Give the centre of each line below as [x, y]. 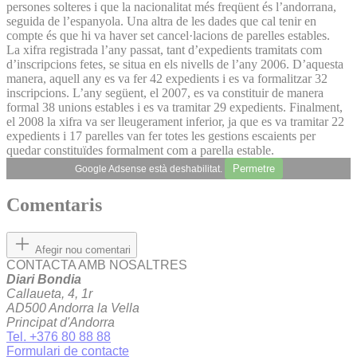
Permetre [253, 168]
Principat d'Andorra [61, 323]
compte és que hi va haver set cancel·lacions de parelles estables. [168, 35]
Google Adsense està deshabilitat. [149, 169]
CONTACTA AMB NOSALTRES [97, 265]
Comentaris [54, 205]
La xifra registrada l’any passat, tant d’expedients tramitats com [164, 49]
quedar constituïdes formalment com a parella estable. [140, 150]
